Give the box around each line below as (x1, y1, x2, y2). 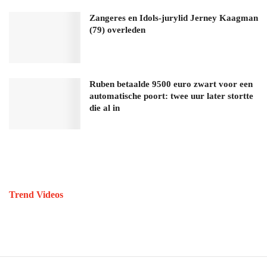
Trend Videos (9, 190, 63, 200)
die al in (89, 103, 120, 113)
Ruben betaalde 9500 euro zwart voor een (89, 79, 253, 89)
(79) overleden (89, 25, 145, 35)
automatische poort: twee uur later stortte (89, 91, 253, 101)
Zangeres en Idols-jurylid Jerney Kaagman (89, 13, 258, 23)
